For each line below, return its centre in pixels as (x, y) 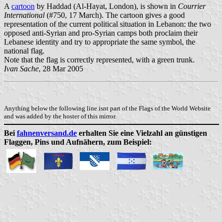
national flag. (24, 51)
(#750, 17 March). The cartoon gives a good (115, 15)
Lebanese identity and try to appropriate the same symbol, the (100, 42)
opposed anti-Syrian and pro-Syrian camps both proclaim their (101, 33)
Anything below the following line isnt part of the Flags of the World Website (107, 108)
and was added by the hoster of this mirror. (60, 116)
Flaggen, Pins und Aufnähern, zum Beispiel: (78, 142)
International (24, 15)
